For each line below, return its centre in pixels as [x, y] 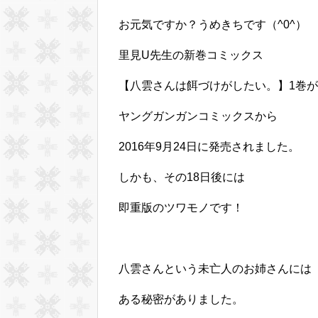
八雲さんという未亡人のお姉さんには [215, 269]
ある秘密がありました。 [181, 300]
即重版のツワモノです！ [181, 208]
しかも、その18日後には [182, 177]
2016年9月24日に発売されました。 [209, 147]
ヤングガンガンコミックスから [198, 116]
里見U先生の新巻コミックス [191, 55]
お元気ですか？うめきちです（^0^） [213, 25]
